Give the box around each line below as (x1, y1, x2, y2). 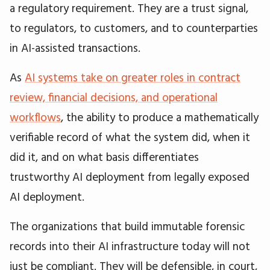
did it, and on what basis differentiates (10, 149, 199, 165)
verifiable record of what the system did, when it (10, 130, 250, 145)
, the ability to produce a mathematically (61, 110, 259, 125)
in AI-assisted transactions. (10, 40, 140, 55)
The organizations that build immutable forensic (10, 219, 245, 234)
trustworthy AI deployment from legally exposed (10, 169, 250, 184)
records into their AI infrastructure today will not (10, 239, 250, 254)
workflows (10, 110, 61, 125)
